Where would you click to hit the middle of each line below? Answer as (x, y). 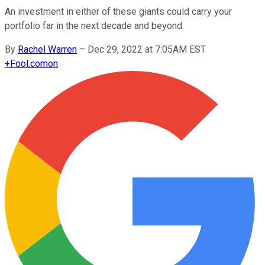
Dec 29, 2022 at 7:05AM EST (147, 49)
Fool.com (29, 63)
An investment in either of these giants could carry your (118, 11)
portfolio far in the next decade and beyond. (94, 25)
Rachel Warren (47, 49)
